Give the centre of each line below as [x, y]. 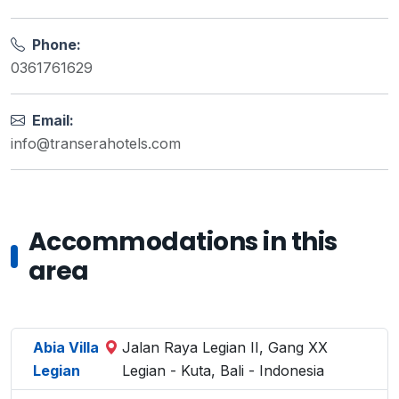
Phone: [55, 45]
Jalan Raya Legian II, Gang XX [224, 347]
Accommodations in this [183, 242]
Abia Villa [66, 347]
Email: [51, 120]
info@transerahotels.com [96, 143]
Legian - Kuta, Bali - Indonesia [223, 370]
